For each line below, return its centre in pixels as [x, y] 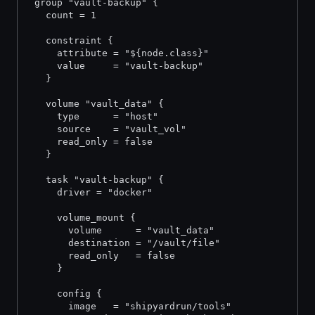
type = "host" [94, 116]
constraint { [71, 40]
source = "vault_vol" [108, 129]
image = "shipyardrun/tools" [130, 306]
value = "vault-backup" [116, 66]
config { [65, 294]
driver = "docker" [91, 192]
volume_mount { [82, 218]
